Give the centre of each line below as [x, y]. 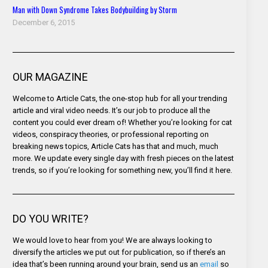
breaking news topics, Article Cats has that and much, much [115, 146]
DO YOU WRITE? [50, 218]
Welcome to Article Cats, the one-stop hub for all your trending [120, 98]
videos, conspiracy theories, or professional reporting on [110, 134]
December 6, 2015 [43, 22]
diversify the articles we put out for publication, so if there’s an [119, 252]
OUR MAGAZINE [50, 77]
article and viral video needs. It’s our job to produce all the [111, 110]
